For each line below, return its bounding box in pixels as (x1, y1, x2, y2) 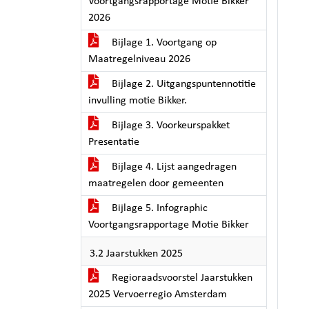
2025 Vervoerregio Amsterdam (88, 289, 227, 300)
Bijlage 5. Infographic (109, 203, 208, 214)
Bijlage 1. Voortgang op (109, 37, 217, 48)
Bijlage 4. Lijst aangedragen (109, 161, 237, 172)
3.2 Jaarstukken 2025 (90, 248, 183, 259)
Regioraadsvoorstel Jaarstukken (109, 272, 252, 283)
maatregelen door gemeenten (88, 178, 223, 189)
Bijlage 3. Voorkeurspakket (109, 120, 230, 131)
